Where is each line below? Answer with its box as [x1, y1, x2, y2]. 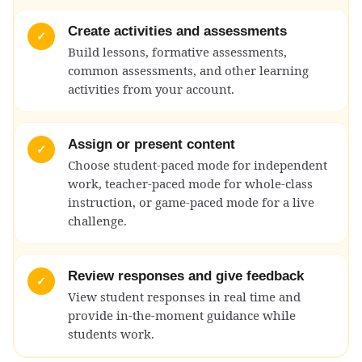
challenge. [68, 212, 127, 229]
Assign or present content [68, 136, 235, 152]
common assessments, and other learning [68, 61, 309, 78]
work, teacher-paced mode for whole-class [68, 175, 313, 192]
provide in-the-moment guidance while [68, 306, 296, 323]
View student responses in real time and [68, 288, 301, 305]
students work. [68, 325, 154, 342]
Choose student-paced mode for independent [68, 156, 327, 173]
